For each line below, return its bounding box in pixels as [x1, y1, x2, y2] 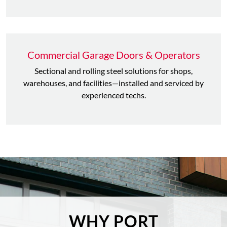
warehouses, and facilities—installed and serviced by [23, 78, 204, 88]
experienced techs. [81, 90, 146, 100]
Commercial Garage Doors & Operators [27, 49, 200, 61]
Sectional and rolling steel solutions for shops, [34, 66, 193, 75]
